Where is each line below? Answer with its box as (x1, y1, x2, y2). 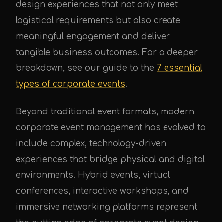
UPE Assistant (23, 53, 75, 61)
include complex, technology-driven (16, 139, 166, 148)
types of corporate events (16, 79, 125, 89)
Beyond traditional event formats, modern (16, 107, 194, 116)
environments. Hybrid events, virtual (16, 170, 170, 180)
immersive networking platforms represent (16, 202, 197, 212)
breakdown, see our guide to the (16, 63, 157, 73)
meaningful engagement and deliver (16, 32, 170, 41)
